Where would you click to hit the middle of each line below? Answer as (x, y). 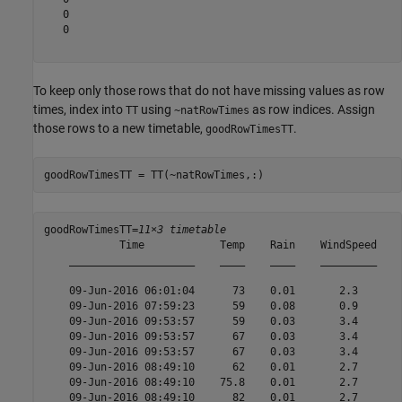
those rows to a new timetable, (119, 129)
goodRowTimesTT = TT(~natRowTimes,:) (153, 175)
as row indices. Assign (312, 110)
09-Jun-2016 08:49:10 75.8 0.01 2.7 (210, 382)
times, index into (79, 110)
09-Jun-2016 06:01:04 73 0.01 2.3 (210, 290)
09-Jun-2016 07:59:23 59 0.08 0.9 (210, 306)
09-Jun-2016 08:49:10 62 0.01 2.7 (210, 367)
